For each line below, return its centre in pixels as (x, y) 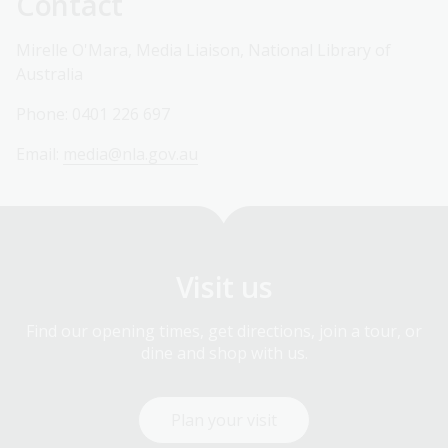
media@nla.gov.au (130, 153)
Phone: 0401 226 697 (97, 113)
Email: (39, 153)
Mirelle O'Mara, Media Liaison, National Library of (203, 49)
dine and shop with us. (224, 352)
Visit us (224, 286)
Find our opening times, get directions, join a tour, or (224, 330)
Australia (49, 73)
